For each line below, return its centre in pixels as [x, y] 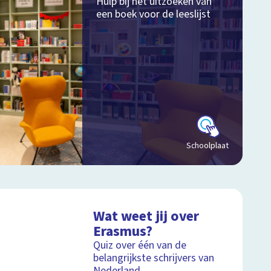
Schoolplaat [207, 145]
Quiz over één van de [140, 245]
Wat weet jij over [146, 216]
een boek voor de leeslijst [153, 14]
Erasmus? [123, 231]
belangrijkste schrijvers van [154, 258]
